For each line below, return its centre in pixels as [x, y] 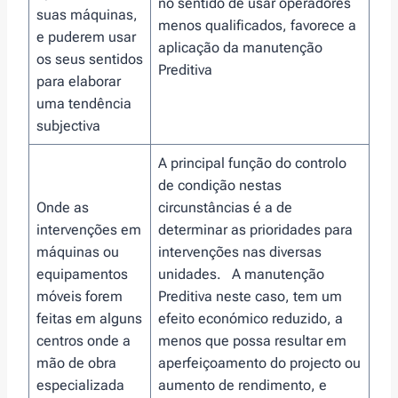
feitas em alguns [89, 318]
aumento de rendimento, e [243, 385]
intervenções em [89, 229]
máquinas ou [78, 251]
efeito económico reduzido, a [251, 318]
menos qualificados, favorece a [257, 25]
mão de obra [76, 362]
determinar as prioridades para [255, 229]
